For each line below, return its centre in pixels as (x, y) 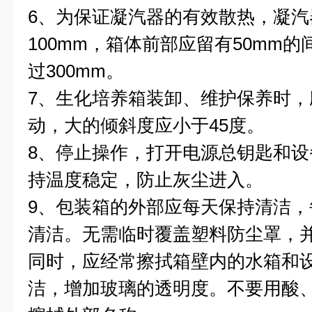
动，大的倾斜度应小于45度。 (146, 125)
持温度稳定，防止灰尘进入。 (146, 180)
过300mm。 (76, 71)
